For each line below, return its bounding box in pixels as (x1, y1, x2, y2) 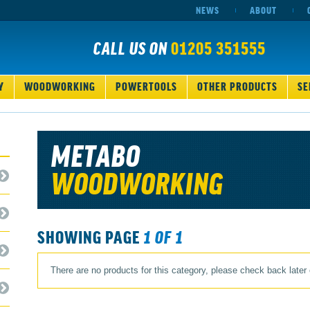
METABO (51, 138, 140, 171)
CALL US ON (93, 37, 171, 57)
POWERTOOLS (116, 80, 177, 92)
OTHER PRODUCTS (197, 80, 277, 92)
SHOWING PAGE (37, 226, 143, 246)
